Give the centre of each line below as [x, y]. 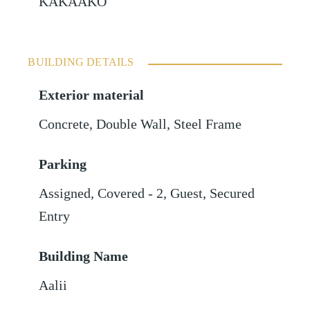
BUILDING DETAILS [81, 62]
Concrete [64, 125]
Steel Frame [208, 125]
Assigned [65, 194]
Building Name [84, 257]
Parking [63, 165]
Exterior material [92, 95]
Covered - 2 [131, 194]
